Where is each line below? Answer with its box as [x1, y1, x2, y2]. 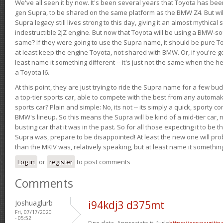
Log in [17, 157, 35, 166]
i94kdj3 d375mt [88, 198, 165, 212]
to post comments [75, 157, 130, 166]
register [49, 157, 73, 166]
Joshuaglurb [15, 198, 53, 208]
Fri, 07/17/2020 [15, 208, 52, 216]
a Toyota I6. [15, 67, 49, 77]
